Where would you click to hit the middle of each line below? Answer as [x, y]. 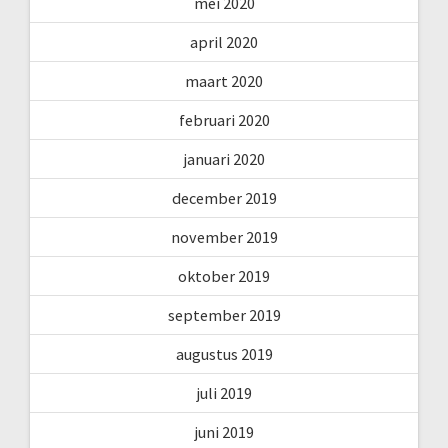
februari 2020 [224, 119]
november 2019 [224, 236]
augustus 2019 [224, 353]
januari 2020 [224, 158]
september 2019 [224, 314]
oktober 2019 [224, 275]
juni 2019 [224, 431]
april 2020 [224, 41]
